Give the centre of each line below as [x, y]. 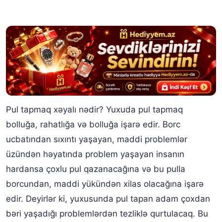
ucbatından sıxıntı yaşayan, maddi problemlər [97, 139]
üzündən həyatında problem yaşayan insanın [95, 154]
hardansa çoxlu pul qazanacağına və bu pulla [96, 169]
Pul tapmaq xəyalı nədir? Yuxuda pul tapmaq [94, 109]
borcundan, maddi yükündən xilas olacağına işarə [105, 184]
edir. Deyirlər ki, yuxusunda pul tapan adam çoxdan [108, 198]
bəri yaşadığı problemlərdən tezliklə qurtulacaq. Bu [107, 213]
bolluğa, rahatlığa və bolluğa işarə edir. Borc [93, 124]
